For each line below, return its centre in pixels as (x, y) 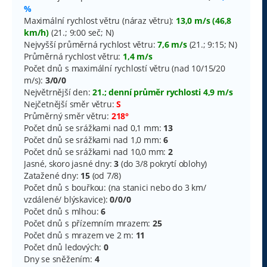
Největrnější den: (58, 92)
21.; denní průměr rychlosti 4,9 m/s (163, 92)
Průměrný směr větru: (68, 116)
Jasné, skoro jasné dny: (69, 163)
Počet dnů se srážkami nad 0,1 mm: (94, 128)
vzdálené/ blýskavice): (67, 199)
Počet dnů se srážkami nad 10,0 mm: (96, 151)
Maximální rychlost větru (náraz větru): (100, 20)
